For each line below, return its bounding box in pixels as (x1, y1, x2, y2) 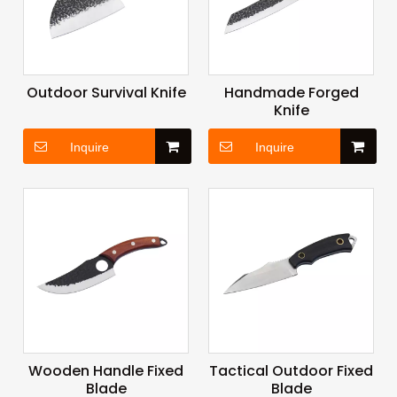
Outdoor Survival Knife (26, 82, 186, 104)
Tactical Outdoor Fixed (209, 361, 373, 382)
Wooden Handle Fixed (28, 361, 183, 382)
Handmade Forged (223, 82, 359, 104)
